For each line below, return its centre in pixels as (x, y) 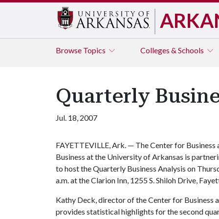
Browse (69, 50)
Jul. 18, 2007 (77, 118)
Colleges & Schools (173, 50)
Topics (95, 50)
